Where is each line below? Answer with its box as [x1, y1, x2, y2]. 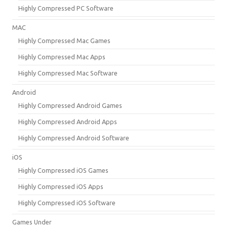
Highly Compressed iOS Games [18, 166, 108, 174]
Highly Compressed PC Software [18, 4, 113, 12]
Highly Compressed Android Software [18, 134, 129, 141]
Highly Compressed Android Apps [18, 118, 117, 125]
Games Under [12, 218, 52, 225]
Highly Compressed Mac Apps [18, 53, 105, 60]
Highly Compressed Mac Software [18, 69, 118, 77]
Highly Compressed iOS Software [18, 199, 116, 206]
